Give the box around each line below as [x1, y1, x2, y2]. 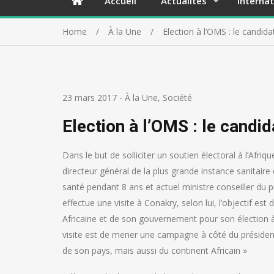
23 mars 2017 [62, 92, 117, 103]
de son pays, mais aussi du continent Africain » [62, 245, 247, 256]
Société [163, 92, 192, 103]
